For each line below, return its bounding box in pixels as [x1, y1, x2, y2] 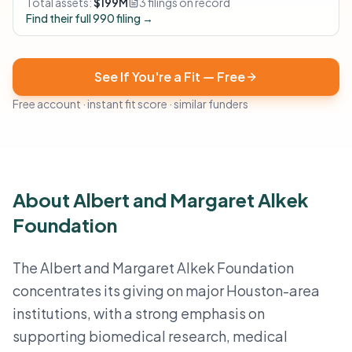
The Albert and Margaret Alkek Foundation [13, 258, 294, 277]
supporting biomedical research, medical [13, 327, 288, 345]
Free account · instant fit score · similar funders [13, 97, 248, 111]
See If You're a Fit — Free [94, 68, 245, 85]
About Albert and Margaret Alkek [13, 188, 309, 211]
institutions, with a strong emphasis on [13, 304, 265, 322]
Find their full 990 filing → [26, 11, 153, 25]
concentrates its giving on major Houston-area [13, 281, 320, 299]
